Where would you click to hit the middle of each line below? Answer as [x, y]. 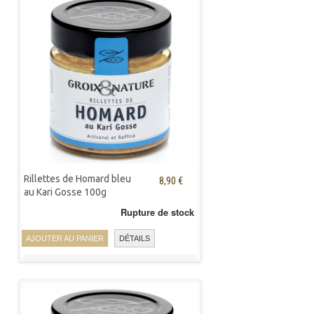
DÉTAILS [135, 239]
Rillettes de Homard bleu [77, 179]
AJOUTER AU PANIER [65, 238]
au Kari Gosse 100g [65, 192]
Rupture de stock [157, 212]
